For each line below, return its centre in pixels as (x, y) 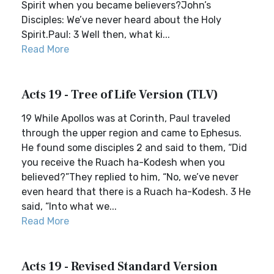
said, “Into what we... (69, 206)
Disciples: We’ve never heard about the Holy (121, 20)
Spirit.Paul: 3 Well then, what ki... (96, 35)
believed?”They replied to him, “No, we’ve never (130, 177)
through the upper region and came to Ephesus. (131, 133)
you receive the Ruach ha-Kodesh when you (123, 162)
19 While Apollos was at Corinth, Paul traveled (126, 118)
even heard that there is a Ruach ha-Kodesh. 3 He (136, 192)
